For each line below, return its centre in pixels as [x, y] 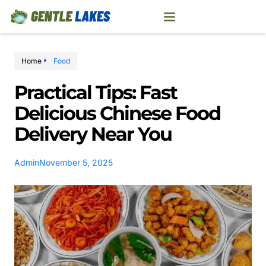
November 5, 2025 [76, 162]
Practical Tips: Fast [96, 92]
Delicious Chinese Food [117, 113]
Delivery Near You [93, 134]
